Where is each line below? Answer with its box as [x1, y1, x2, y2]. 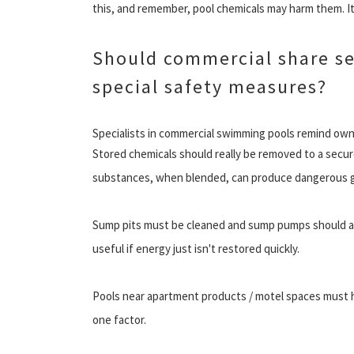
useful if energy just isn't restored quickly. [92, 240, 299, 256]
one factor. [92, 311, 146, 327]
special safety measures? [92, 73, 327, 99]
